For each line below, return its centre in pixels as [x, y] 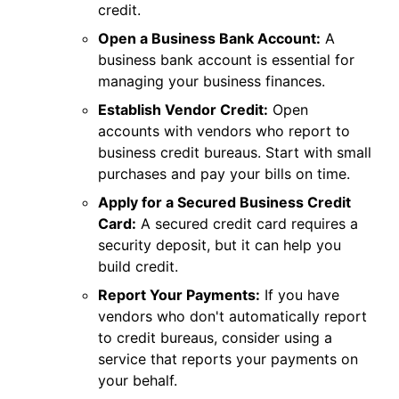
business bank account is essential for [226, 60]
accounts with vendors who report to [224, 131]
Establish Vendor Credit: [183, 110]
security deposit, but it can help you [220, 245]
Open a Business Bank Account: [209, 38]
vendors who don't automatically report [232, 316]
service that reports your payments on [228, 359]
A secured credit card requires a [247, 224]
